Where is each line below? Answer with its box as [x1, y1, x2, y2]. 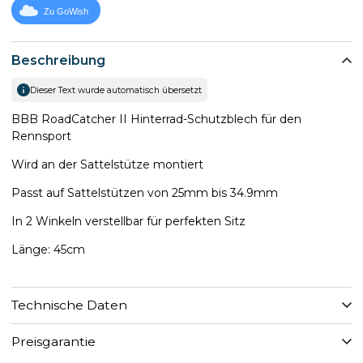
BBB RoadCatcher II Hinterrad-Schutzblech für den [11, 111, 301, 126]
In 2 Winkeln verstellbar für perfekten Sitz [11, 213, 246, 228]
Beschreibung [11, 52, 105, 68]
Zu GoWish [44, 6, 88, 17]
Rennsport [11, 128, 71, 143]
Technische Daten [11, 297, 127, 314]
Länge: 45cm [11, 241, 85, 257]
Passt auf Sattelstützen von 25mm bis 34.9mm [11, 185, 278, 200]
